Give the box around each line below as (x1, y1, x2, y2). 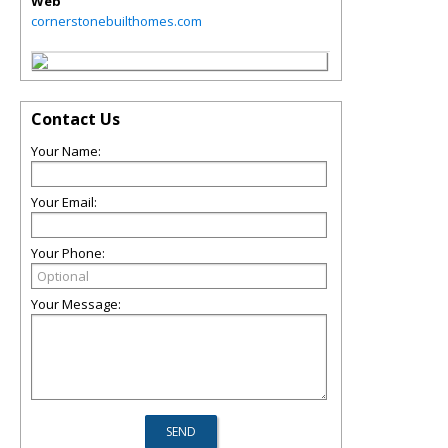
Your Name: (31, 142, 101, 160)
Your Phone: (31, 244, 105, 262)
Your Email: (31, 193, 97, 211)
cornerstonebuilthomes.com (31, 12, 202, 30)
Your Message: (31, 295, 121, 313)
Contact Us (31, 108, 120, 130)
